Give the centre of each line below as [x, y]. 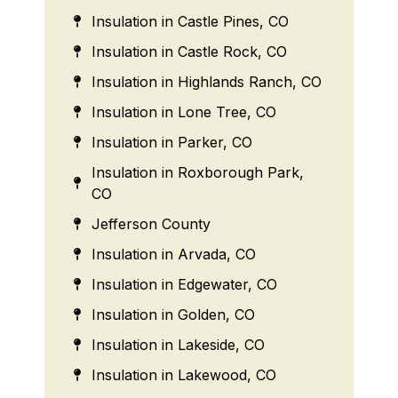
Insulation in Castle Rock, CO [189, 51]
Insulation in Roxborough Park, [197, 172]
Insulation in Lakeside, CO [178, 344]
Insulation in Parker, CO [171, 142]
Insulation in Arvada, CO [173, 254]
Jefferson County [151, 223]
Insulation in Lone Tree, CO [183, 111]
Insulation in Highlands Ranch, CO [206, 81]
